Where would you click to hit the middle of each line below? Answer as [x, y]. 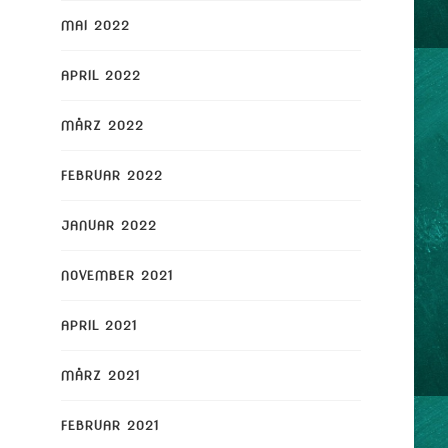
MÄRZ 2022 [102, 125]
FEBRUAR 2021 [110, 425]
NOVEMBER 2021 [117, 275]
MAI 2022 [95, 25]
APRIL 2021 [99, 325]
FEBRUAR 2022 [111, 175]
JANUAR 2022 [108, 225]
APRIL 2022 [100, 75]
